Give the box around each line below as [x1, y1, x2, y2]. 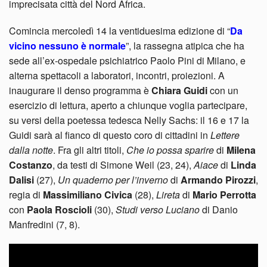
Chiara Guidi [151, 83, 207, 98]
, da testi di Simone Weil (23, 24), [52, 158, 194, 172]
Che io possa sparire [124, 143, 214, 157]
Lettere [210, 128, 240, 142]
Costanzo [9, 158, 52, 172]
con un [207, 83, 238, 98]
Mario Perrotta [190, 188, 256, 202]
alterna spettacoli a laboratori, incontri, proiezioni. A [9, 69, 225, 83]
